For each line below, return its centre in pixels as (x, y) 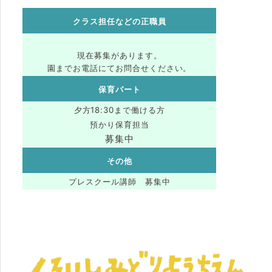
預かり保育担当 (119, 125)
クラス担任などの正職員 (120, 21)
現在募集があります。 (119, 56)
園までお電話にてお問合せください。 (120, 68)
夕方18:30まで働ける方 (120, 110)
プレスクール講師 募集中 (120, 182)
